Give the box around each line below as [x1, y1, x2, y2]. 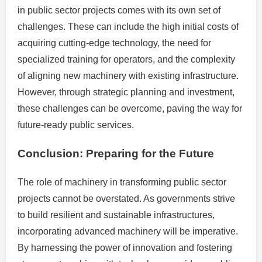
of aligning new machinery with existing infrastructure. [18, 70, 239, 81]
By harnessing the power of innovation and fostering [18, 243, 232, 253]
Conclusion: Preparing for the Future [18, 147, 214, 160]
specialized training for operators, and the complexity [18, 54, 235, 64]
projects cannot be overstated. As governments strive [18, 194, 235, 204]
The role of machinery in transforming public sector [18, 177, 226, 188]
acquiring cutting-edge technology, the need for [18, 37, 211, 48]
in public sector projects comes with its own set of [18, 5, 220, 15]
